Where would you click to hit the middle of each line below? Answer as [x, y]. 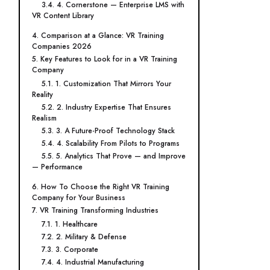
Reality [42, 95]
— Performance [57, 167]
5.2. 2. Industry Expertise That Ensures [106, 107]
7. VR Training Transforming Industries [95, 210]
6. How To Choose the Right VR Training [101, 187]
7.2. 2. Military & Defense [84, 237]
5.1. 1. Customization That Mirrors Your [106, 84]
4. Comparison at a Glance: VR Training [98, 36]
